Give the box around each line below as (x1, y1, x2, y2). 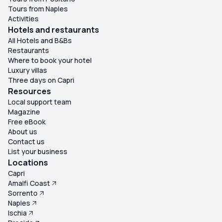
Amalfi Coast (8, 178, 50, 188)
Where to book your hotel (8, 55, 92, 65)
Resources (8, 86, 51, 97)
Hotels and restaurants (8, 24, 99, 36)
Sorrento (8, 188, 38, 198)
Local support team (8, 97, 71, 107)
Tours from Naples (8, 4, 68, 14)
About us (8, 127, 37, 137)
